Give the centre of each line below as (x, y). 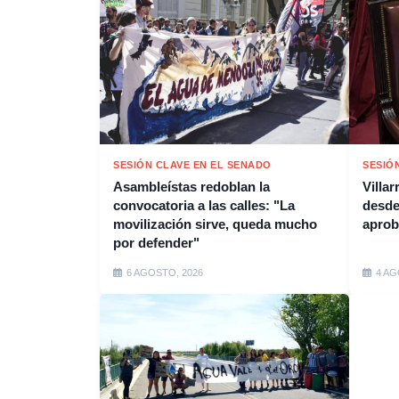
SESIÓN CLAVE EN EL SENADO (192, 164)
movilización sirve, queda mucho (215, 224)
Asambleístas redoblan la (191, 186)
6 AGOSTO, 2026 (165, 272)
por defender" (156, 242)
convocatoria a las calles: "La (204, 205)
